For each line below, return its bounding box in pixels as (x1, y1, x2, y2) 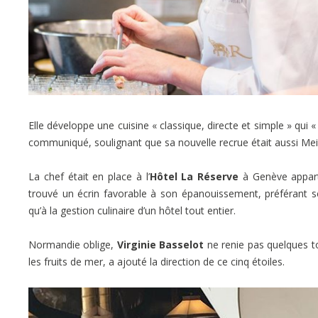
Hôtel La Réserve (149, 169, 239, 183)
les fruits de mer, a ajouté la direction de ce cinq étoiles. (28, 254, 285, 268)
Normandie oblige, (28, 237, 114, 251)
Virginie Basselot (114, 237, 204, 251)
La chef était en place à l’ (28, 169, 150, 183)
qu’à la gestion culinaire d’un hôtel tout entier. (28, 203, 236, 217)
